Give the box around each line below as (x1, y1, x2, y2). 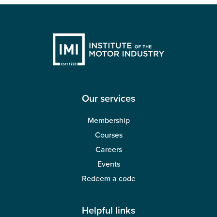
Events (97, 159, 120, 170)
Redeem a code (81, 174, 136, 184)
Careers (95, 145, 122, 155)
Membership (87, 116, 130, 126)
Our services (82, 93, 135, 105)
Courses (94, 130, 123, 140)
